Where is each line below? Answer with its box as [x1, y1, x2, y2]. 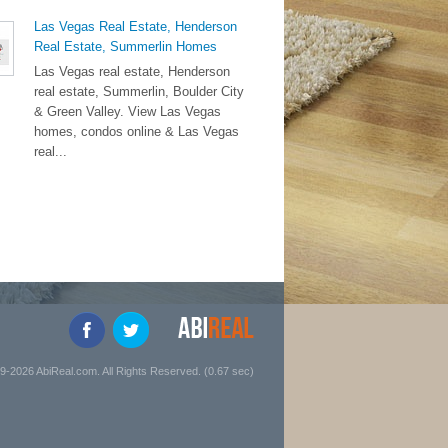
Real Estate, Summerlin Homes [34, 39, 217, 54]
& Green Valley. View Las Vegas [34, 104, 221, 119]
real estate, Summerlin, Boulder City [34, 84, 244, 99]
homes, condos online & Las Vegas [34, 124, 239, 139]
